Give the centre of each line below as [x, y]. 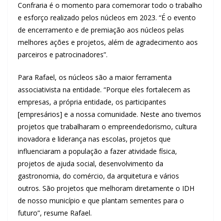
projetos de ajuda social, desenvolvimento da [91, 163]
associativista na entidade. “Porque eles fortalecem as [104, 89]
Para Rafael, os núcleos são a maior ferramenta [95, 77]
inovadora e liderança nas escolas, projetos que [94, 139]
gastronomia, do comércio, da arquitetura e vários [98, 176]
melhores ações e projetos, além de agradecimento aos [108, 42]
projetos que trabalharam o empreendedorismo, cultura [107, 126]
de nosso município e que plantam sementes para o [101, 200]
